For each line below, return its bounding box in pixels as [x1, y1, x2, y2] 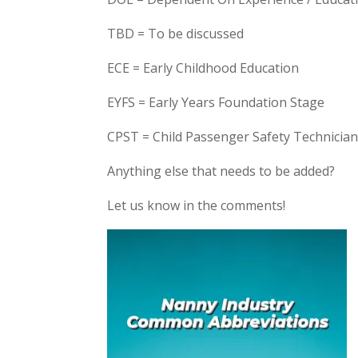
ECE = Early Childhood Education [107, 59, 300, 77]
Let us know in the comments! [107, 197, 286, 214]
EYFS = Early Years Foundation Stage [107, 93, 325, 111]
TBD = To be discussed [107, 25, 245, 42]
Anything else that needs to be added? [107, 162, 336, 180]
